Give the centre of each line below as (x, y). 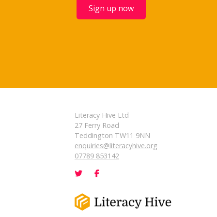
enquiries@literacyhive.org (116, 145)
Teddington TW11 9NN (112, 135)
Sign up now (111, 8)
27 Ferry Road (97, 125)
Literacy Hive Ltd (101, 115)
